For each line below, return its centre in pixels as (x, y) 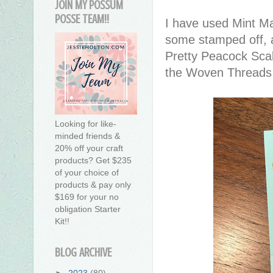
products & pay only (93, 185)
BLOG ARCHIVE (83, 253)
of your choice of (87, 173)
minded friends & (87, 136)
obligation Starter (88, 209)
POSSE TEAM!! (82, 19)
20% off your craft (89, 148)
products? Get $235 (93, 161)
